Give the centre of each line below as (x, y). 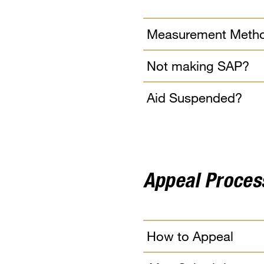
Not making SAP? (198, 66)
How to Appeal (190, 236)
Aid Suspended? (194, 98)
